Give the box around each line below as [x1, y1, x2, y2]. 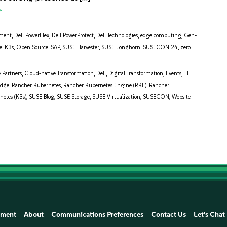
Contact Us [151, 210, 186, 219]
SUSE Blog [29, 94, 55, 101]
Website [172, 94, 191, 101]
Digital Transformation [108, 70, 164, 78]
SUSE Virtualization [92, 94, 141, 101]
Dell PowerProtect [52, 32, 94, 40]
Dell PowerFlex [14, 32, 50, 40]
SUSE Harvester [62, 44, 99, 51]
